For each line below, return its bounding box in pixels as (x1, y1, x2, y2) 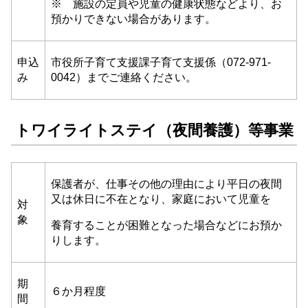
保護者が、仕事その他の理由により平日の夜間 (51, 178, 282, 190)
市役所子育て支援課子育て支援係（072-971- (51, 56, 271, 68)
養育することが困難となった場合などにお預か (51, 219, 282, 231)
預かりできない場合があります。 (51, 13, 216, 25)
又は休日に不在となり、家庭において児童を (51, 193, 271, 205)
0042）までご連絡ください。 (51, 71, 197, 83)
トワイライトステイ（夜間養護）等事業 (11, 122, 294, 139)
